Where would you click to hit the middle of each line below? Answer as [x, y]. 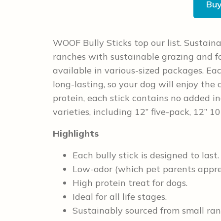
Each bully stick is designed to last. [146, 155]
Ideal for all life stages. [120, 196]
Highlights [76, 133]
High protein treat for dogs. [130, 183]
